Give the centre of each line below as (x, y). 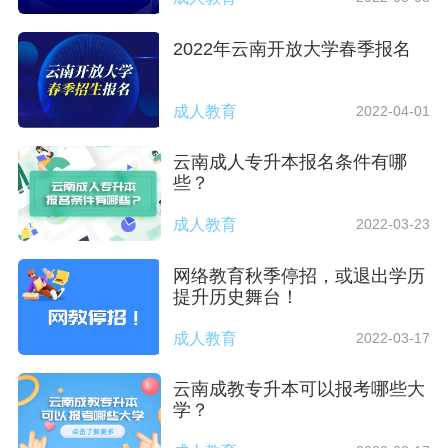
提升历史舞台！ (236, 296)
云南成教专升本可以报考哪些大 (299, 389)
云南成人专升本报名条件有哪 (290, 162)
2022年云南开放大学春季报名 (292, 48)
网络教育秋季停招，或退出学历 (299, 275)
